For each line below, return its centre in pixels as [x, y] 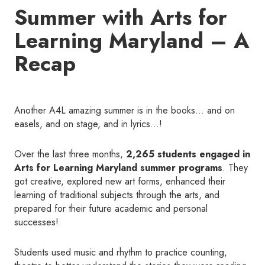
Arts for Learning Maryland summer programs [118, 168]
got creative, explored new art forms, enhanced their [120, 182]
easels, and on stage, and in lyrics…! [88, 124]
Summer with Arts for [121, 18]
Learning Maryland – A [132, 41]
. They [235, 168]
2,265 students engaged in [188, 154]
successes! [36, 222]
